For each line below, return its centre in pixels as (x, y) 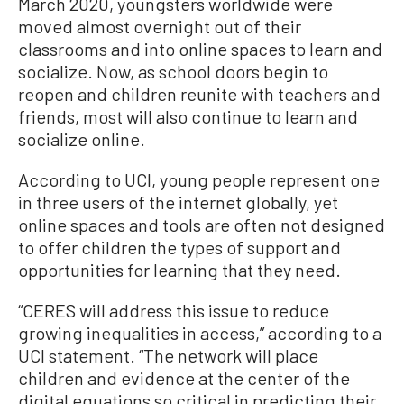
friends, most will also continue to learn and (188, 116)
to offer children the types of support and (179, 247)
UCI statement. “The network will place (168, 355)
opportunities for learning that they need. (179, 270)
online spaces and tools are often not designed (202, 225)
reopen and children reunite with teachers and (199, 94)
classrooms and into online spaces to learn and (200, 49)
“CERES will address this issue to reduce (174, 310)
